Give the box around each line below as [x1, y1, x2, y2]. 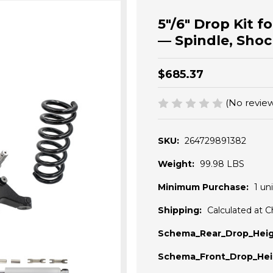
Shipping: [158, 205, 202, 216]
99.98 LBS [200, 158, 244, 170]
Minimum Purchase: [158, 182, 249, 193]
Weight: [158, 158, 194, 170]
